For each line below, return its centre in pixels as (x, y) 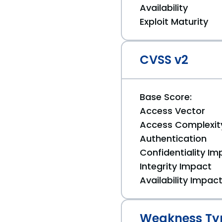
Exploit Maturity (174, 22)
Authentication (173, 139)
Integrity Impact (176, 166)
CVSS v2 (164, 60)
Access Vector (172, 111)
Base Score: (166, 97)
